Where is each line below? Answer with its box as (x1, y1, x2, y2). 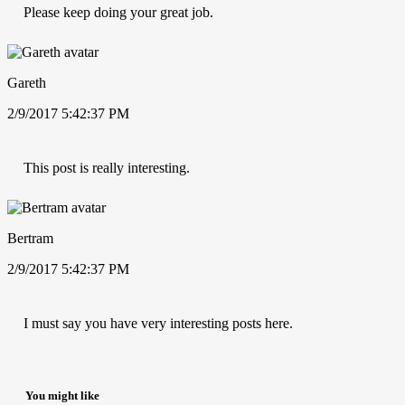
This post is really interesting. (24, 159, 190, 175)
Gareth (7, 74, 46, 90)
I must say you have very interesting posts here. (24, 315, 293, 331)
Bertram (7, 230, 53, 246)
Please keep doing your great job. (24, 4, 213, 20)
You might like (25, 389, 99, 403)
